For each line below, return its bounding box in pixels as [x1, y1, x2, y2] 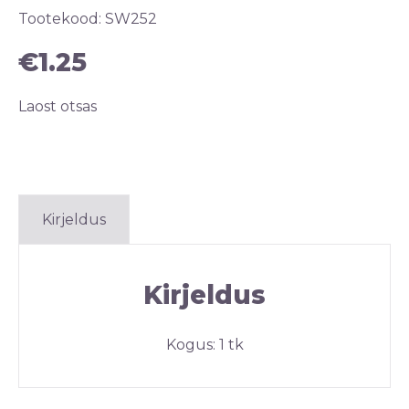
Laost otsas [18, 98, 97, 115]
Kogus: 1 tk [165, 336, 244, 354]
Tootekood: [18, 10, 105, 27]
